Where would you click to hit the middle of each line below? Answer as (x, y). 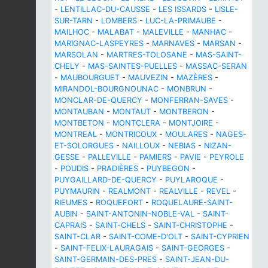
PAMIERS (156, 157)
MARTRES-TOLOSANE (147, 54)
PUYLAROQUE (191, 179)
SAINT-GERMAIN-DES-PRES (106, 259)
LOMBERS (119, 20)
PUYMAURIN (77, 191)
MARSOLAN (76, 54)
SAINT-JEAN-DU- (197, 259)
